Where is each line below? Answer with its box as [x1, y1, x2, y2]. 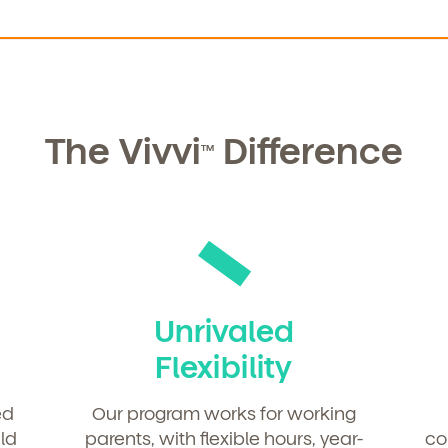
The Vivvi [45, 127, 201, 171]
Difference [214, 127, 403, 171]
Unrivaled [153, 311, 294, 348]
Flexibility [155, 347, 293, 384]
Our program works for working [91, 401, 356, 423]
